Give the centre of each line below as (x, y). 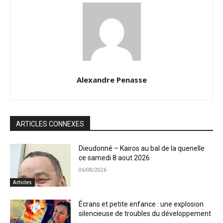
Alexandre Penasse (111, 80)
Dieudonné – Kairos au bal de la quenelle (142, 149)
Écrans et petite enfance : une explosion (141, 204)
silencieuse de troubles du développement (145, 213)
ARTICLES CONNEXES (50, 124)
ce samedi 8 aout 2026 (114, 158)
